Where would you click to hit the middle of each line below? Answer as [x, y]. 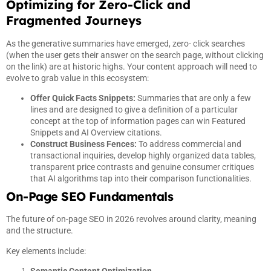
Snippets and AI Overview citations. [96, 133]
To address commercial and [189, 144]
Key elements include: [46, 251]
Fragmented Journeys [74, 20]
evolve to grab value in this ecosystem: [77, 78]
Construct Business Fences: [83, 144]
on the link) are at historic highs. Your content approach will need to [132, 66]
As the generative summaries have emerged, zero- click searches [126, 43]
